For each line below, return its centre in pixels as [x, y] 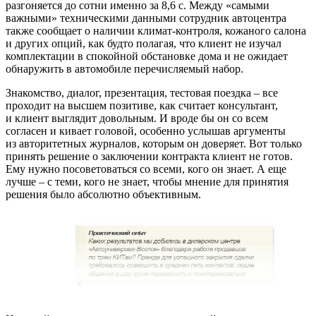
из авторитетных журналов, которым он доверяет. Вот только [154, 143]
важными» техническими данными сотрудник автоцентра [146, 18]
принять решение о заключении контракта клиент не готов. [149, 156]
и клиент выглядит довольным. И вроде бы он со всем [137, 118]
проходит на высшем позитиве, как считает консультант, [142, 105]
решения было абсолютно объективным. [103, 194]
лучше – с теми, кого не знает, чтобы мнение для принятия [147, 181]
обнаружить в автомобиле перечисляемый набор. [124, 68]
